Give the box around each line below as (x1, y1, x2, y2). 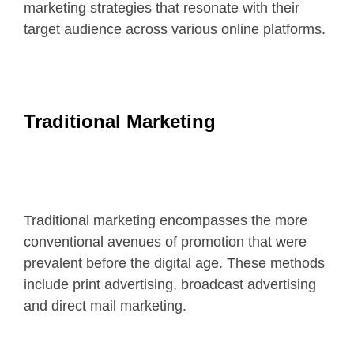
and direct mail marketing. (24, 297, 190, 314)
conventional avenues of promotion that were (24, 233, 307, 250)
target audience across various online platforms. (24, 21, 326, 37)
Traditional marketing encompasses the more (24, 212, 307, 228)
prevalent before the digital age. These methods (24, 254, 325, 271)
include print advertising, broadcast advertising (24, 276, 316, 292)
